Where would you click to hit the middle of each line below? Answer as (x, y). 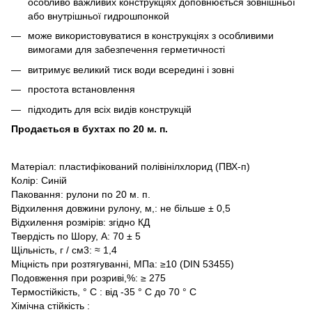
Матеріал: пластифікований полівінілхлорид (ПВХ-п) (131, 166)
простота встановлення (81, 89)
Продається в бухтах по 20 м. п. (89, 128)
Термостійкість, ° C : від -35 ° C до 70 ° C (104, 291)
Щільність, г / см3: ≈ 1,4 (64, 250)
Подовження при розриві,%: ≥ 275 (88, 278)
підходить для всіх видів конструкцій (110, 109)
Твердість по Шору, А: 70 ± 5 (76, 236)
